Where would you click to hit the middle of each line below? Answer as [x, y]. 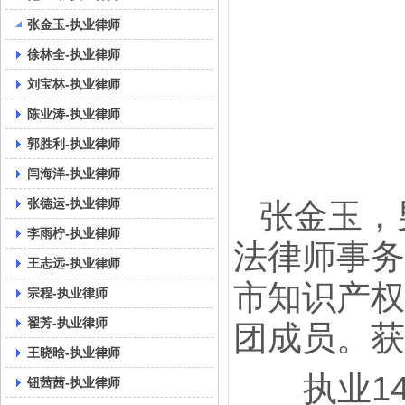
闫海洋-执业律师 [74, 174]
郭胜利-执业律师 [74, 144]
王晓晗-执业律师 [74, 353]
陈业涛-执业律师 [74, 114]
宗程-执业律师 [67, 293]
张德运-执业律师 [74, 203]
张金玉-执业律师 [74, 24]
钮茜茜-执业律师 [74, 382]
